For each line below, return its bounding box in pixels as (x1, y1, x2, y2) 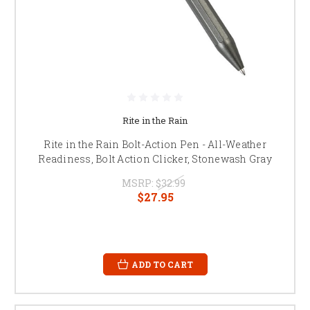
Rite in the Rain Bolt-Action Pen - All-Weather (44, 137, 266, 151)
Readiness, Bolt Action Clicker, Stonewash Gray (38, 152, 272, 165)
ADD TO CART (131, 258, 193, 270)
